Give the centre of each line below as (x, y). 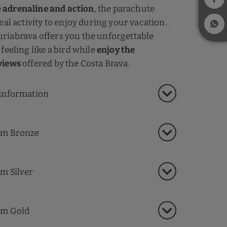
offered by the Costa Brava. (75, 64)
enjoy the (116, 50)
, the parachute (124, 9)
